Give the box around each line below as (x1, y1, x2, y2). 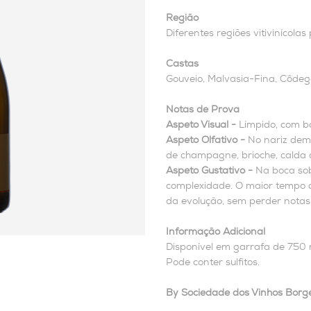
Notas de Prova (166, 104, 239, 115)
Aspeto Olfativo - (166, 135, 245, 146)
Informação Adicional (166, 226, 268, 237)
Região (166, 12, 199, 24)
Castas (166, 58, 199, 69)
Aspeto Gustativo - (166, 165, 253, 176)
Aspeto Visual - (166, 119, 239, 131)
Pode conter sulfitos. (166, 257, 260, 268)
